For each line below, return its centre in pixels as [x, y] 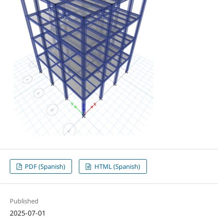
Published [24, 201]
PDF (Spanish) [45, 167]
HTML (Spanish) [116, 167]
